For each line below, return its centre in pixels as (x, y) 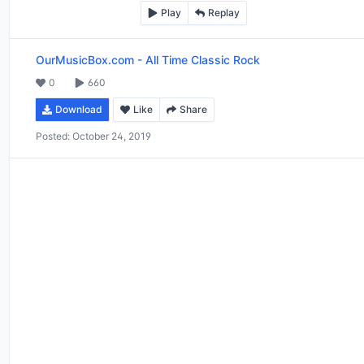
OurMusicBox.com (85, 59)
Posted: (53, 136)
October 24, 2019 (112, 136)
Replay (223, 12)
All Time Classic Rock (203, 59)
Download (79, 109)
